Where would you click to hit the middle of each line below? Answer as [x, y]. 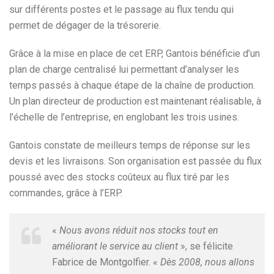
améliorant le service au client [115, 246]
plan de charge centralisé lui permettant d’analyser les [124, 69]
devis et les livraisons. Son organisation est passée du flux [135, 161]
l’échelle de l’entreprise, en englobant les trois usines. [124, 117]
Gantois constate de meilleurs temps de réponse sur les [130, 145]
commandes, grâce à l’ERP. [66, 193]
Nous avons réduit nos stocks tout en [139, 230]
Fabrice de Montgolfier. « [106, 262]
